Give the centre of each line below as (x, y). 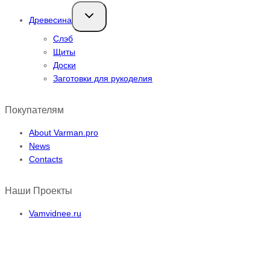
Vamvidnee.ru (55, 213)
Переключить (104, 11)
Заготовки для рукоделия (103, 78)
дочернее (98, 19)
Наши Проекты (39, 190)
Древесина (50, 20)
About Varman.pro (64, 132)
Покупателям (34, 110)
